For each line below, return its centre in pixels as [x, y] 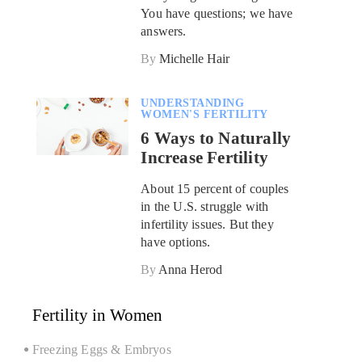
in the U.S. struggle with [205, 207]
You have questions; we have [217, 14]
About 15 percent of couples [215, 189]
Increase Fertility [205, 158]
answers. [164, 32]
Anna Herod [191, 270]
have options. [176, 242]
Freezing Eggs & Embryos [102, 350]
